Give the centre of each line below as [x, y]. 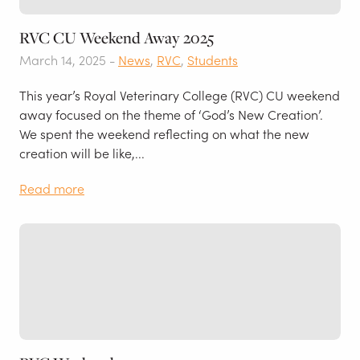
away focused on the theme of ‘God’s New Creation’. [171, 114]
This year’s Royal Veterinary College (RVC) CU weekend [180, 95]
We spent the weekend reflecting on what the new [164, 133]
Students [213, 59]
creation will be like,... [82, 153]
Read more [52, 188]
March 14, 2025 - [69, 59]
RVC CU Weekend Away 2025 [117, 37]
